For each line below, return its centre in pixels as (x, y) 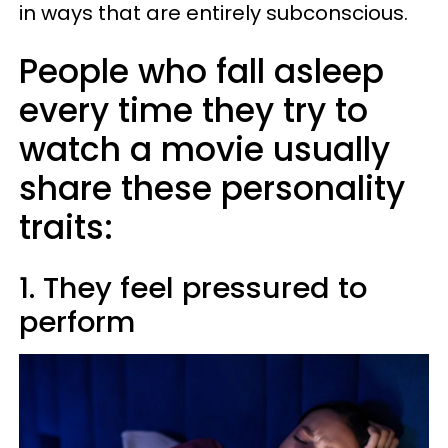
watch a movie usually (204, 149)
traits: (66, 227)
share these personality (212, 188)
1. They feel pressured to (193, 288)
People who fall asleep (201, 71)
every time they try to (193, 110)
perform (77, 322)
